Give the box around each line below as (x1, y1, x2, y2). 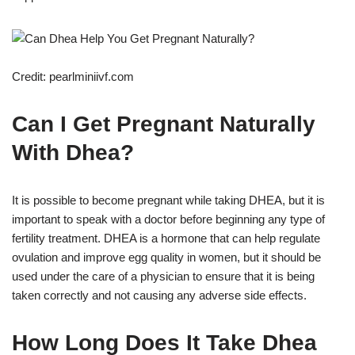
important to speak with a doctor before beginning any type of (12, 212, 325, 226)
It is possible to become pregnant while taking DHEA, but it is (12, 193, 325, 207)
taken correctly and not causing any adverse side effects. (12, 288, 307, 302)
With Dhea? (12, 139, 134, 165)
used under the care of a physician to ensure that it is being (12, 269, 315, 283)
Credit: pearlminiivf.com (12, 69, 134, 83)
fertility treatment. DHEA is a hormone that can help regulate (12, 231, 320, 245)
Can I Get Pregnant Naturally (12, 111, 315, 136)
